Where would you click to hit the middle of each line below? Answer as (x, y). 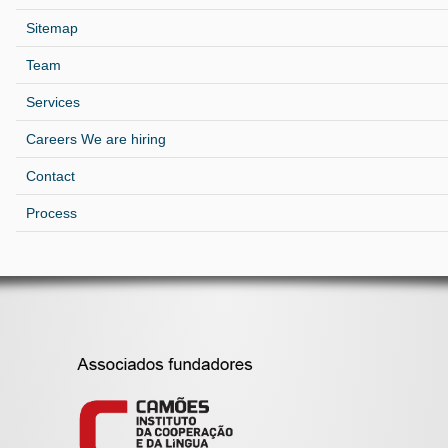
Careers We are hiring (95, 139)
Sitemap (51, 28)
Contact (50, 176)
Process (51, 213)
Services (52, 102)
